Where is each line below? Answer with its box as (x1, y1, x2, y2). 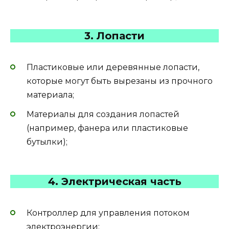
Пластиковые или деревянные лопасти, (27, 62, 199, 72)
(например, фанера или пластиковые (27, 123, 188, 133)
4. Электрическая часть (48, 175, 181, 188)
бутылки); (27, 137, 67, 147)
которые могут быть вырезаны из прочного (27, 76, 213, 86)
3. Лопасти (84, 29, 145, 42)
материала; (27, 89, 74, 100)
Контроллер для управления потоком (27, 208, 190, 218)
